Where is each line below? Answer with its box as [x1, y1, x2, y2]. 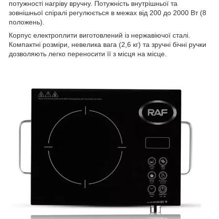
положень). [9, 18, 44, 26]
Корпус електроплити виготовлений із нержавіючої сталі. [9, 31, 190, 39]
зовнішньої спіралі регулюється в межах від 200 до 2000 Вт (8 [9, 8, 206, 17]
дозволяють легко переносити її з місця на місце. [9, 49, 167, 58]
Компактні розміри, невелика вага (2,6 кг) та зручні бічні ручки [9, 40, 206, 48]
